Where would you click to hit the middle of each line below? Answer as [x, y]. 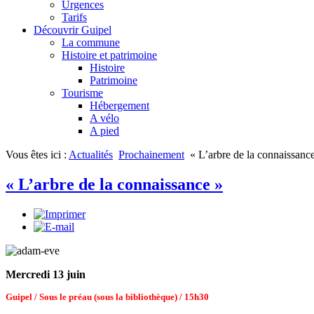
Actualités [91, 154]
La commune [91, 42]
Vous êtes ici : [37, 154]
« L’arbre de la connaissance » [114, 184]
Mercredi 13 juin [46, 274]
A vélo [104, 118]
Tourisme [82, 93]
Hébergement [120, 105]
